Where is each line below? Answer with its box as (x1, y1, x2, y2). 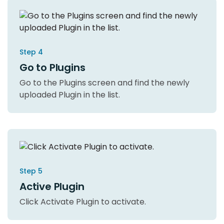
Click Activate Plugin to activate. (19, 196, 146, 208)
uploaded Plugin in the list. (19, 88, 120, 100)
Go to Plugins (19, 60, 85, 74)
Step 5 (19, 166, 42, 176)
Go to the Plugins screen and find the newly (19, 76, 189, 88)
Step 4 (19, 46, 43, 57)
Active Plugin (19, 179, 84, 194)
